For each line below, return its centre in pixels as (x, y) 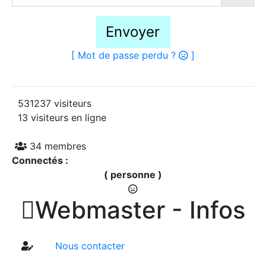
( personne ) (133, 174)
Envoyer (133, 31)
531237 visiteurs (52, 103)
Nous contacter (88, 246)
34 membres (56, 146)
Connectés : (40, 160)
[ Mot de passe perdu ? (125, 55)
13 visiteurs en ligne (59, 117)
